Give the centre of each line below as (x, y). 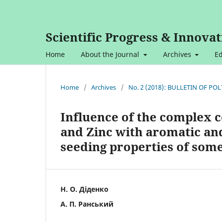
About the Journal (111, 54)
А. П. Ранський (87, 204)
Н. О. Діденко (84, 189)
